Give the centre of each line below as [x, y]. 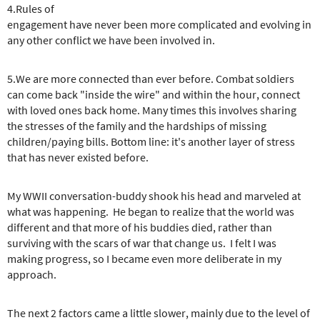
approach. [32, 274]
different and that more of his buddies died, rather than [140, 227]
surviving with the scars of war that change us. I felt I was [142, 242]
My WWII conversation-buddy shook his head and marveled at [154, 195]
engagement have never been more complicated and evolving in [159, 24]
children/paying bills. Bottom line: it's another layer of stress [151, 141]
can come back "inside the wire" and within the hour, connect [154, 94]
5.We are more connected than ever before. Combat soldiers [151, 78]
